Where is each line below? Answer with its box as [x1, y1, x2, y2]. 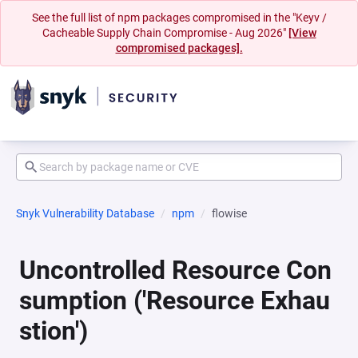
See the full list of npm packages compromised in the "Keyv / [31, 11, 327, 24]
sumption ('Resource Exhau [19, 285, 330, 316]
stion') [19, 316, 88, 346]
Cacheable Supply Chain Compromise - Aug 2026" [42, 26, 288, 39]
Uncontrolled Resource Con [19, 255, 332, 285]
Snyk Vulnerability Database [16, 207, 154, 220]
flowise [212, 207, 247, 220]
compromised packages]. [115, 42, 243, 54]
